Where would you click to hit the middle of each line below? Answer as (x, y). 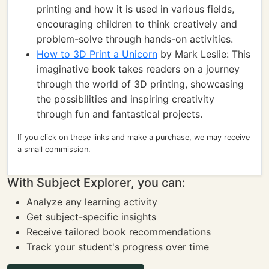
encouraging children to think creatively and (137, 24)
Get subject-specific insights (91, 217)
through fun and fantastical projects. (119, 114)
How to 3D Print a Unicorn (97, 54)
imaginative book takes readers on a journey (138, 69)
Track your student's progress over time (118, 247)
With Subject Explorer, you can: (96, 183)
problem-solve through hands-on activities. (135, 39)
